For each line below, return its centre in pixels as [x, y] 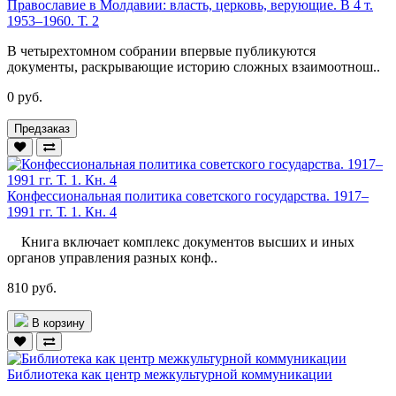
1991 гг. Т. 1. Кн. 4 [62, 211]
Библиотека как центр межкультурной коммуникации [170, 374]
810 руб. [32, 287]
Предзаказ [42, 128]
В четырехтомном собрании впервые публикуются [161, 50]
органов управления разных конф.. [112, 257]
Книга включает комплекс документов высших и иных [181, 241]
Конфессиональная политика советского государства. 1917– [188, 195]
